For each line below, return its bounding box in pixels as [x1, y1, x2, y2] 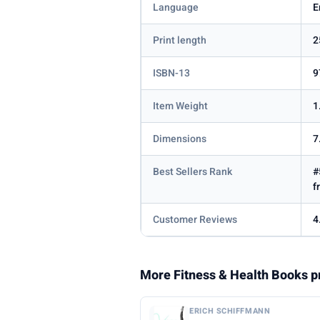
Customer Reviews [153, 212, 238, 228]
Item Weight [153, 99, 209, 114]
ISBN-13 [153, 66, 191, 81]
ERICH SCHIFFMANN [189, 305, 271, 318]
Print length [153, 33, 207, 49]
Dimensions [153, 131, 207, 147]
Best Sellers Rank [153, 164, 233, 180]
